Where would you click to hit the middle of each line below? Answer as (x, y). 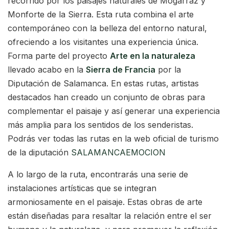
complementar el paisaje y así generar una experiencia (114, 111)
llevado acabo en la (47, 70)
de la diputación (39, 153)
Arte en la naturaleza (153, 56)
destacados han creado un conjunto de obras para (106, 97)
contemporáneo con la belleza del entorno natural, (107, 28)
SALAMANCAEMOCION (118, 153)
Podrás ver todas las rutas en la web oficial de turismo (113, 139)
